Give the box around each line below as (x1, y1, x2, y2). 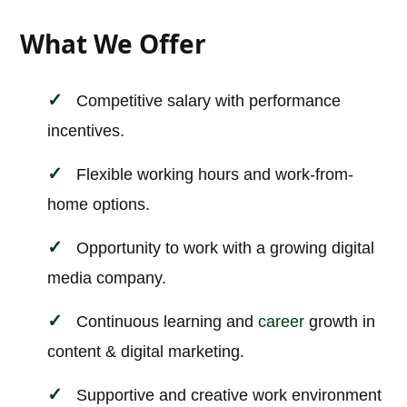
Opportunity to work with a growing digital (76, 239, 375, 258)
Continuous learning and (76, 313, 259, 332)
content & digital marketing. (47, 342, 245, 362)
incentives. (47, 122, 125, 141)
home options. (47, 195, 151, 214)
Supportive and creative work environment (76, 386, 382, 405)
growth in (304, 313, 376, 332)
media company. (47, 269, 167, 288)
